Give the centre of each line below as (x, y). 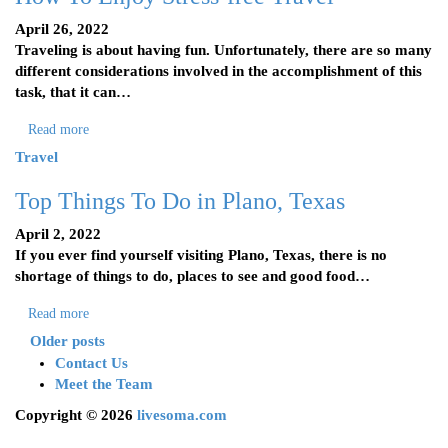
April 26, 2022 (62, 29)
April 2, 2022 (58, 234)
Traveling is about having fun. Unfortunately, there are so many (223, 50)
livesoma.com (182, 415)
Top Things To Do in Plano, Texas (180, 201)
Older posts (67, 341)
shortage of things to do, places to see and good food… (192, 276)
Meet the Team (104, 384)
